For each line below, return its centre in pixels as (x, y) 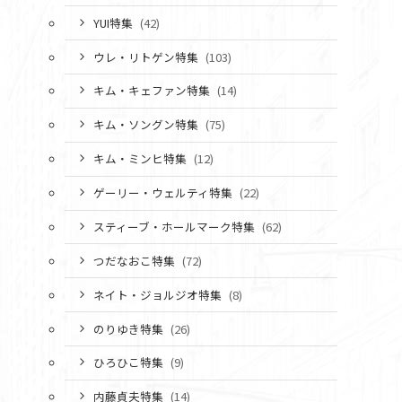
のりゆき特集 (129, 328)
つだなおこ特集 (135, 260)
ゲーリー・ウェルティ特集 (164, 193)
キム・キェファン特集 (153, 91)
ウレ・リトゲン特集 (147, 57)
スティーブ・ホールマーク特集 (175, 226)
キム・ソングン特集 (147, 125)
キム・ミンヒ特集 (141, 159)
